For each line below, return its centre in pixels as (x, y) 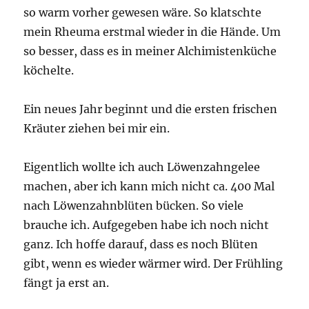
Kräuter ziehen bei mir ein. (97, 129)
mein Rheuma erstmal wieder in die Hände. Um (152, 32)
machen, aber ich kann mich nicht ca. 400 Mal (149, 187)
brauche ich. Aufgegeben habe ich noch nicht (147, 225)
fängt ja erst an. (67, 283)
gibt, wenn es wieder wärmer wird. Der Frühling (153, 264)
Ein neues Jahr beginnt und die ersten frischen (151, 109)
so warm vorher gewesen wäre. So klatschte (143, 13)
